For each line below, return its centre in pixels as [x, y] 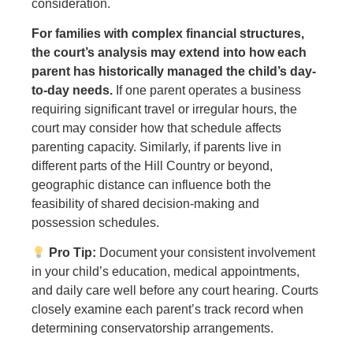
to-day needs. [72, 91]
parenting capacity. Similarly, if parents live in [156, 147]
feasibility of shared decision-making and [145, 204]
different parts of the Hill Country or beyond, [152, 166]
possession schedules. [95, 223]
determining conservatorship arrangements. [152, 329]
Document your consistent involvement [206, 253]
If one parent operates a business [207, 91]
